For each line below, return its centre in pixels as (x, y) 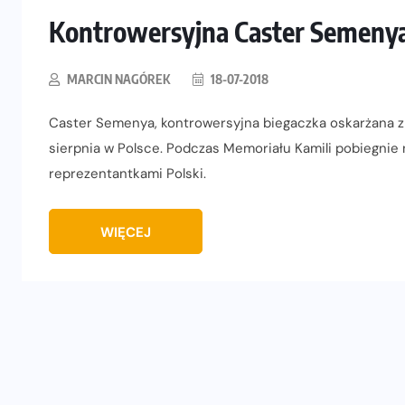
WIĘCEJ (126, 233)
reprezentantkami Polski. (127, 174)
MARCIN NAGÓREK (118, 80)
